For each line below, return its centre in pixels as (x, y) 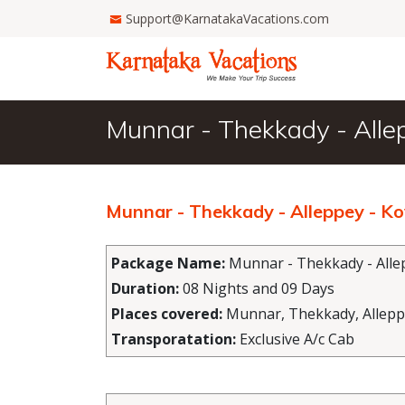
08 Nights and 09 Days (257, 288)
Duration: (145, 288)
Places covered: (167, 314)
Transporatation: (174, 339)
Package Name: (168, 263)
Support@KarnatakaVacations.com (227, 19)
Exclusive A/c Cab (295, 339)
